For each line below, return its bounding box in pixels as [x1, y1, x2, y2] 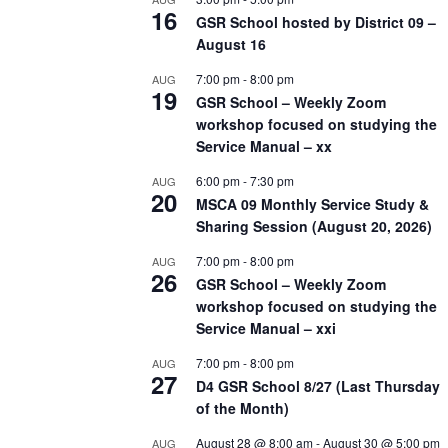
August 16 [196, 33, 266, 54]
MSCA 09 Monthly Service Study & [196, 193, 429, 214]
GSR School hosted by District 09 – [196, 11, 436, 32]
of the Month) [196, 397, 289, 418]
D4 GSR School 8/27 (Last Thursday [196, 375, 440, 396]
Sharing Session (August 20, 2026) [196, 215, 432, 236]
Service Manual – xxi [196, 317, 336, 338]
